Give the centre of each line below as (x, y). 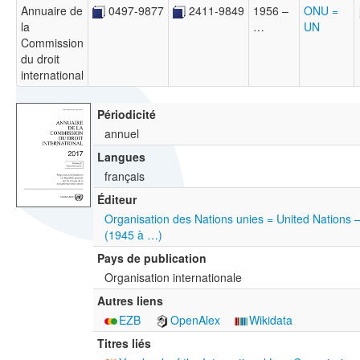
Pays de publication (152, 258)
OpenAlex (195, 320)
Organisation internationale (173, 278)
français (125, 176)
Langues (121, 157)
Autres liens (130, 301)
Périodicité (127, 115)
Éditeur (117, 200)
